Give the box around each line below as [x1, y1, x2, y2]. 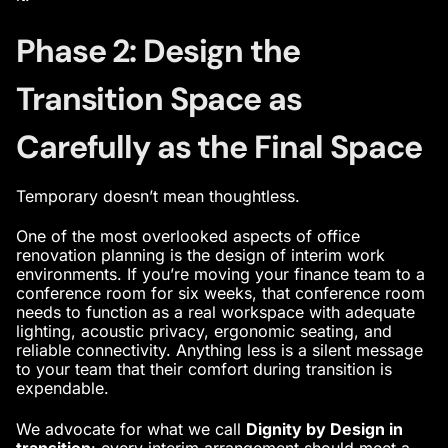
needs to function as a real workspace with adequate [16, 302, 415, 323]
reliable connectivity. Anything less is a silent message [16, 340, 423, 361]
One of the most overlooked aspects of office [16, 226, 360, 247]
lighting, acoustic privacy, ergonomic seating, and [16, 321, 392, 342]
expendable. [16, 378, 109, 399]
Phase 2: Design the [16, 29, 300, 72]
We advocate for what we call [16, 418, 246, 439]
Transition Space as [16, 77, 302, 120]
